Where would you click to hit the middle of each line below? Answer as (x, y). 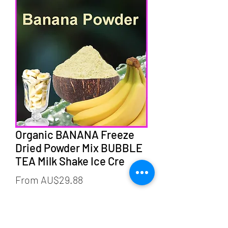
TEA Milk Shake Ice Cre (70, 161)
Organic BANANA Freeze (75, 134)
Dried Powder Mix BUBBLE (79, 148)
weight (28, 208)
